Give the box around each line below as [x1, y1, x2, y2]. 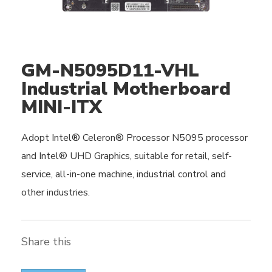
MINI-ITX [21, 95, 102, 120]
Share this [21, 234, 71, 249]
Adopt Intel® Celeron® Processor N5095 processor [21, 131, 248, 144]
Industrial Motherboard [21, 76, 231, 101]
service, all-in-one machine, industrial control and [21, 168, 226, 181]
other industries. [21, 186, 90, 199]
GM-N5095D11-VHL [21, 58, 199, 83]
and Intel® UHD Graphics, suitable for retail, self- [21, 149, 232, 163]
